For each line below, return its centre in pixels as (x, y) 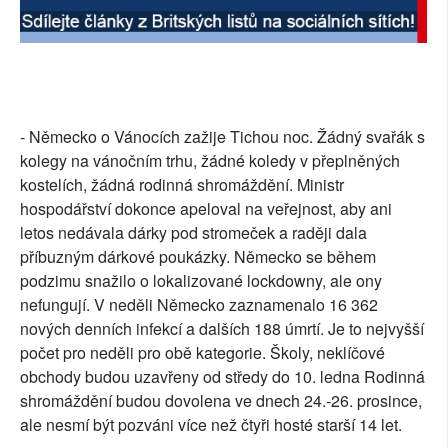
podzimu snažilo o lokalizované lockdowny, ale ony (201, 281)
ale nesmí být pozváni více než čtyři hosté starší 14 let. (211, 425)
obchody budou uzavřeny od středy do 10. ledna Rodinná (222, 377)
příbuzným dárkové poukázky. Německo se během (198, 257)
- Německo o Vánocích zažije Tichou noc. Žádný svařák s (222, 137)
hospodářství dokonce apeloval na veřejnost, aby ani (206, 209)
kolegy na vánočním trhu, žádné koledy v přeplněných (210, 161)
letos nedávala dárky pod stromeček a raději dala (193, 233)
